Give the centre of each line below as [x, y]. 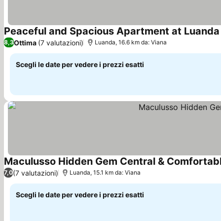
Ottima [25, 42]
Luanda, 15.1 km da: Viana [105, 172]
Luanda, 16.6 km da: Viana [131, 42]
